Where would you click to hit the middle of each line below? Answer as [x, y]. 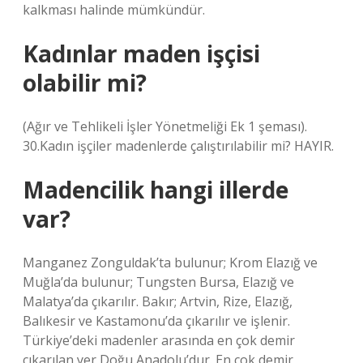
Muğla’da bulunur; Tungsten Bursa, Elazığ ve [158, 282]
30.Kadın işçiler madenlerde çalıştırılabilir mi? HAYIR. [178, 146]
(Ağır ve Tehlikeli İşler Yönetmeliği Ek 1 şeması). [165, 126]
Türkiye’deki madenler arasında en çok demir [159, 340]
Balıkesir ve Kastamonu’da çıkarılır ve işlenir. [156, 321]
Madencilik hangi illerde [156, 190]
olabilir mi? [85, 83]
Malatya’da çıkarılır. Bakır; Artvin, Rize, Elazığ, [158, 301]
